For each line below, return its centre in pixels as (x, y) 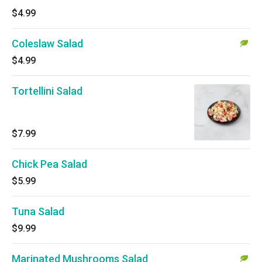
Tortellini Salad (47, 91)
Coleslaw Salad (47, 44)
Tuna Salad (38, 211)
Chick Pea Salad (49, 164)
